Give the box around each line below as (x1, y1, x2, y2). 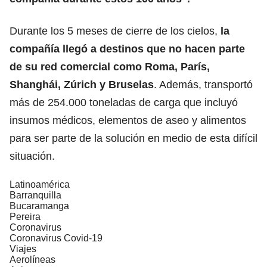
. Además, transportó (154, 78, 253, 91)
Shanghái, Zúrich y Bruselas (10, 78, 154, 91)
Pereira (10, 211, 41, 222)
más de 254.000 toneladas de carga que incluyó (10, 96, 238, 108)
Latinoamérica (10, 179, 70, 190)
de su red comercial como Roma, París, (10, 60, 210, 73)
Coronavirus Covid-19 (10, 232, 103, 243)
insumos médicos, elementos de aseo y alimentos (10, 114, 246, 126)
